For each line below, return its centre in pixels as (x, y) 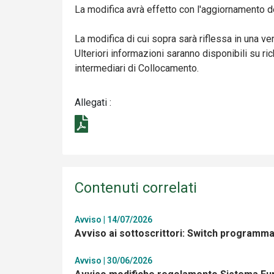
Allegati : (93, 102)
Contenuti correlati (136, 187)
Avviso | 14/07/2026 (113, 219)
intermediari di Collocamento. (137, 68)
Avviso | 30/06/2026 (113, 260)
